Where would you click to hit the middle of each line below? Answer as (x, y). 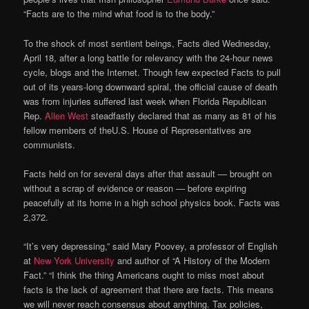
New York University (74, 260)
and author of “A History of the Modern (192, 260)
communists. (50, 144)
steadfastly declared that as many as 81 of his (183, 115)
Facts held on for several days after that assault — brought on (148, 173)
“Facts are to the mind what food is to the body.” (119, 14)
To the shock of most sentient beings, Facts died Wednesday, (148, 43)
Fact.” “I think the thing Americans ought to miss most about (144, 275)
